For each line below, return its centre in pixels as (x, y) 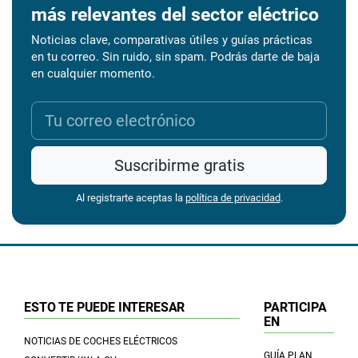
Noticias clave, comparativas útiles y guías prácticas (172, 40)
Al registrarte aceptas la (130, 197)
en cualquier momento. (93, 73)
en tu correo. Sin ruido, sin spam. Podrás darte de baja (175, 56)
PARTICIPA (295, 307)
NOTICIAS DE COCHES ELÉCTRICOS (101, 341)
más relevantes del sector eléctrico (175, 14)
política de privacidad (233, 197)
